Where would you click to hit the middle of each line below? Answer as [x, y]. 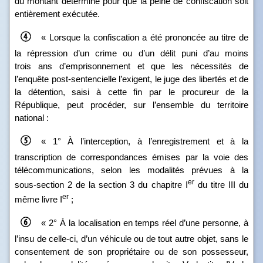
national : [32, 118]
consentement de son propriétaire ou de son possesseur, [131, 252]
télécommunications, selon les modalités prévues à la [131, 170]
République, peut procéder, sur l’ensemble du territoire [131, 105]
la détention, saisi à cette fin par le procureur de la [131, 92]
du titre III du [221, 185]
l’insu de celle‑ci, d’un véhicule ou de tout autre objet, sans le [131, 239]
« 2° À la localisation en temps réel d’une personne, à [145, 222]
